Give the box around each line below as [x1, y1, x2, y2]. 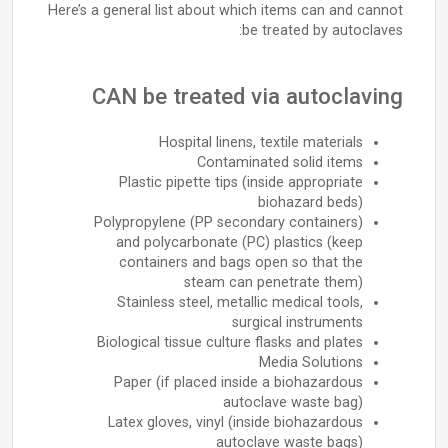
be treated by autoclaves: [242, 22, 403, 39]
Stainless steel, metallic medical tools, [117, 294, 363, 311]
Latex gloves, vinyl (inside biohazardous [108, 414, 363, 431]
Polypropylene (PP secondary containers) [94, 214, 363, 231]
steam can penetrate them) [184, 274, 363, 291]
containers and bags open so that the [119, 254, 363, 271]
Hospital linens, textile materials [159, 134, 363, 151]
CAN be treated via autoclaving [92, 83, 403, 109]
